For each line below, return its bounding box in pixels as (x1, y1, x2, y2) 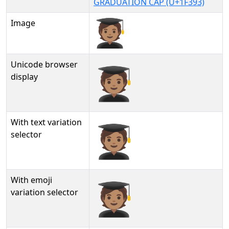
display (11, 71, 38, 82)
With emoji (11, 174, 52, 186)
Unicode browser (11, 59, 78, 70)
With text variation (11, 117, 82, 128)
